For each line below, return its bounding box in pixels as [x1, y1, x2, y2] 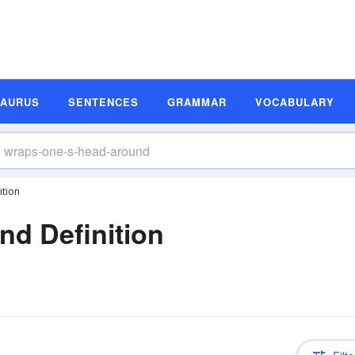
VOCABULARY [255, 94, 334, 109]
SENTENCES [68, 94, 139, 109]
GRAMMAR [167, 94, 227, 109]
